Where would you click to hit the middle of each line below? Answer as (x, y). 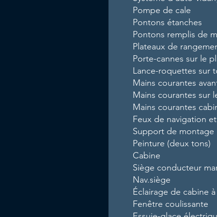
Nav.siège (152, 180)
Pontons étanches (168, 22)
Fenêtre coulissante (171, 204)
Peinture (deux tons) (172, 143)
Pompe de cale (162, 10)
